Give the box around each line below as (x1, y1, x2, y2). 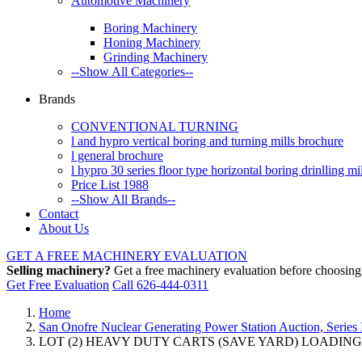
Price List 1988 (71, 178, 149, 192)
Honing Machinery (103, 36, 200, 49)
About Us (39, 221, 89, 235)
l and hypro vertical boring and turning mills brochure (71, 134, 343, 148)
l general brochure (71, 149, 163, 162)
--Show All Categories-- (71, 65, 193, 78)
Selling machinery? (6, 263, 111, 277)
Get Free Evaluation (6, 278, 109, 292)
